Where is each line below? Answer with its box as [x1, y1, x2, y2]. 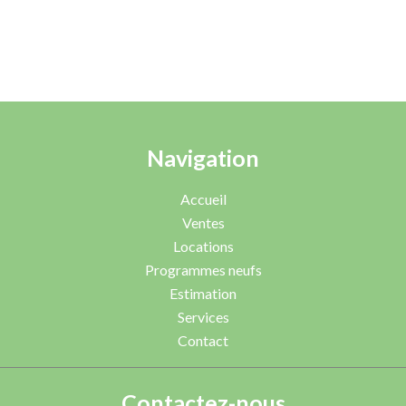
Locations [172, 237, 234, 255]
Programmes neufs [144, 261, 262, 278]
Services [177, 308, 229, 325]
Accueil [179, 190, 227, 208]
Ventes [181, 214, 225, 231]
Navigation [147, 144, 259, 171]
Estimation [169, 285, 237, 302]
